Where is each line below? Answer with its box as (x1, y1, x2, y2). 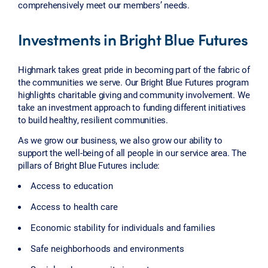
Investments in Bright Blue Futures (18, 27, 248, 50)
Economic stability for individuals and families (31, 221, 215, 234)
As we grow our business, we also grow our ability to (18, 133, 223, 146)
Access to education (31, 179, 113, 192)
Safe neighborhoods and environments (31, 242, 184, 255)
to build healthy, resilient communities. (18, 113, 169, 126)
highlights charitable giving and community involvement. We (18, 88, 250, 100)
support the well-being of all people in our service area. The (18, 146, 246, 159)
